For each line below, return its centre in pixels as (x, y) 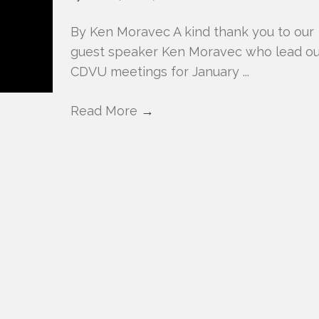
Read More (106, 111)
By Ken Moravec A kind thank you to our (193, 32)
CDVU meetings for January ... (160, 72)
